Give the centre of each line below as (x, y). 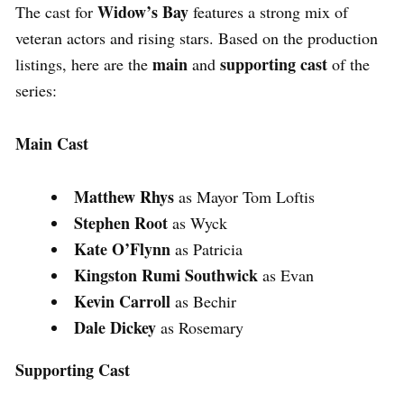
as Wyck (197, 222)
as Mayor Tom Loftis (244, 196)
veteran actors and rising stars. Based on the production (197, 37)
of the (351, 64)
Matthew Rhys (124, 196)
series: (36, 90)
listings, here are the (84, 64)
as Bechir (203, 301)
